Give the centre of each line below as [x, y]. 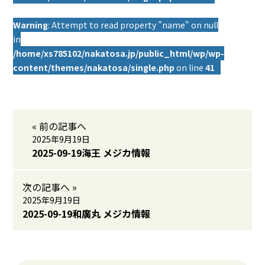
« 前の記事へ [59, 126]
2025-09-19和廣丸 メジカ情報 [87, 214]
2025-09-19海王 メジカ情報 [91, 153]
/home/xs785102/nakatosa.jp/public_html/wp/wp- [119, 53]
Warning [31, 25]
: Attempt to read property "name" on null [133, 25]
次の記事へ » [50, 187]
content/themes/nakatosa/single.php [94, 67]
